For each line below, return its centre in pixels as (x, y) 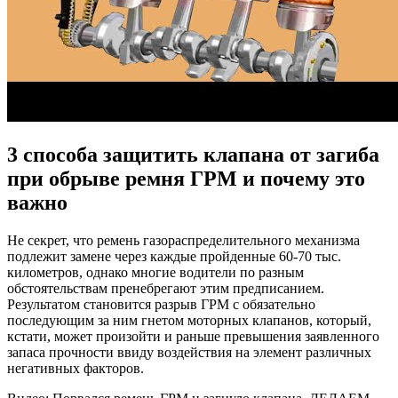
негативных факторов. (76, 368)
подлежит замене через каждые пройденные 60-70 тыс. (174, 256)
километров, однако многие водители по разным (155, 272)
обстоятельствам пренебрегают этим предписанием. (166, 288)
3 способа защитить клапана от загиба (193, 154)
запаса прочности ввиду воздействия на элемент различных (189, 352)
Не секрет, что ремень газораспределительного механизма (183, 240)
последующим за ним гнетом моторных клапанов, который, (189, 320)
